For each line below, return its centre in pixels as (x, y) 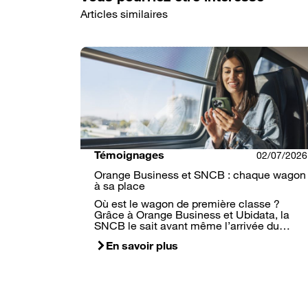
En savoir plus (142, 245)
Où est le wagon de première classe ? (187, 203)
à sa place (120, 185)
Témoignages (129, 154)
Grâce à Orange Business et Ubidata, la (192, 214)
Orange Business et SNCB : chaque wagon (200, 174)
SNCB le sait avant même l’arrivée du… (192, 225)
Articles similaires (124, 14)
